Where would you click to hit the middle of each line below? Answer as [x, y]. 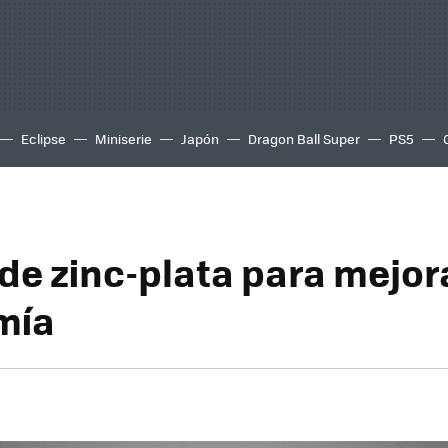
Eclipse [43, 138]
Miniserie [123, 138]
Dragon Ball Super [304, 138]
